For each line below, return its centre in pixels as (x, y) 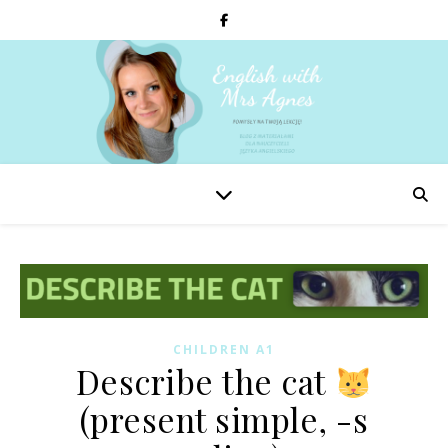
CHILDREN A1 (224, 350)
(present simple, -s (224, 419)
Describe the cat (205, 381)
